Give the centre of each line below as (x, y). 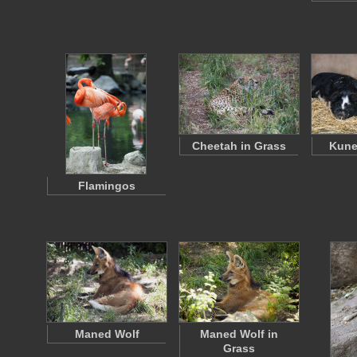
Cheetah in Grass (239, 146)
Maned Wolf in (239, 334)
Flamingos (107, 186)
